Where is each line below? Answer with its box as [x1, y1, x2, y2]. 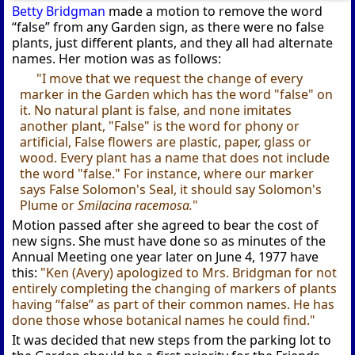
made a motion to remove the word [105, 2, 323, 20]
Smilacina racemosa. [78, 196, 193, 214]
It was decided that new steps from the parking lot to [12, 330, 332, 349]
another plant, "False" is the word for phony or [20, 116, 300, 135]
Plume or [20, 196, 78, 214]
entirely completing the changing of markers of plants [12, 279, 338, 297]
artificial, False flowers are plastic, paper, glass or [20, 132, 312, 151]
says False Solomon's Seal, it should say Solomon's [20, 180, 323, 198]
